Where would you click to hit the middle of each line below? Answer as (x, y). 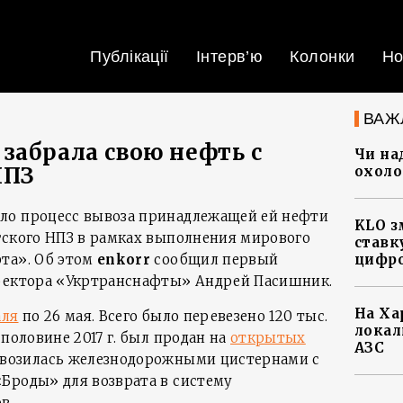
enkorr (124, 260)
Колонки (322, 57)
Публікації (130, 57)
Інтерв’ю (229, 57)
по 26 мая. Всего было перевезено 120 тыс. (173, 316)
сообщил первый (215, 260)
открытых (268, 338)
